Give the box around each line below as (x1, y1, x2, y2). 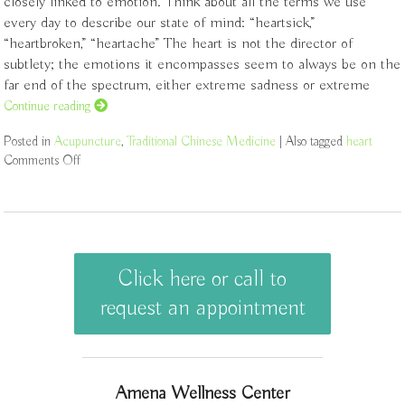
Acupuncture (54, 132, 122, 150)
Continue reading (4, 97, 95, 115)
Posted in (4, 132, 55, 150)
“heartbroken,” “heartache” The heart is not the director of (4, 33, 353, 53)
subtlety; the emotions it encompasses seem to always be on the (4, 54, 401, 74)
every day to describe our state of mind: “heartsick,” (4, 13, 316, 33)
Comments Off (4, 151, 81, 169)
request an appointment (99, 293, 306, 323)
